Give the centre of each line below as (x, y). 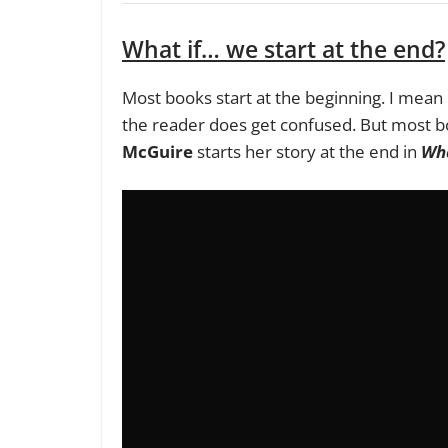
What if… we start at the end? (283, 48)
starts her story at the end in (307, 151)
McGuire (157, 151)
